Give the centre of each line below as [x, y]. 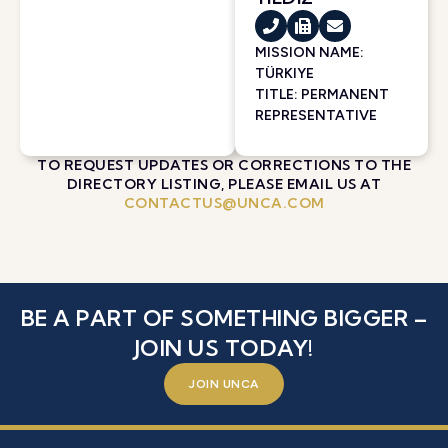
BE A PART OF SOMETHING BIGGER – [224, 318]
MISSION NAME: [309, 52]
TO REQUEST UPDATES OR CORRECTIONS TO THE [224, 165]
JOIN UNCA [224, 384]
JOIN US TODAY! [224, 348]
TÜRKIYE [284, 73]
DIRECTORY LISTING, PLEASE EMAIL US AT [224, 184]
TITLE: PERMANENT [321, 94]
